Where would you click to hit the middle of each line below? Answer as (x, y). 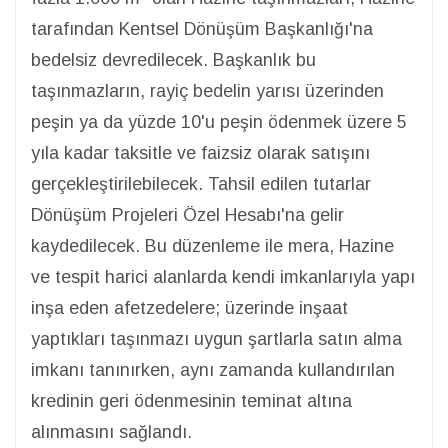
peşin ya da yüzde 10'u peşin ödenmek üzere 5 (219, 122)
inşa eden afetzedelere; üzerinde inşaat (189, 308)
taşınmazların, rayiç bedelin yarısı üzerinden (207, 91)
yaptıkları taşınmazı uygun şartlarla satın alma (216, 339)
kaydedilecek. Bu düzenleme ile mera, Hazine (212, 246)
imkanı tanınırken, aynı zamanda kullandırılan (213, 370)
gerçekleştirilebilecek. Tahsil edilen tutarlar (201, 184)
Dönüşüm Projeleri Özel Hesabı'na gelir (187, 215)
